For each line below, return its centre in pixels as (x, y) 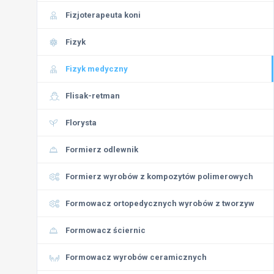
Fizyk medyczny (97, 69)
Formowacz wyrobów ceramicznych (136, 257)
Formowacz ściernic (106, 230)
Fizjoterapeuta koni (103, 15)
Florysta (81, 123)
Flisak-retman (93, 96)
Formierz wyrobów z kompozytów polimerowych (159, 176)
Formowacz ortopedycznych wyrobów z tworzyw (160, 203)
